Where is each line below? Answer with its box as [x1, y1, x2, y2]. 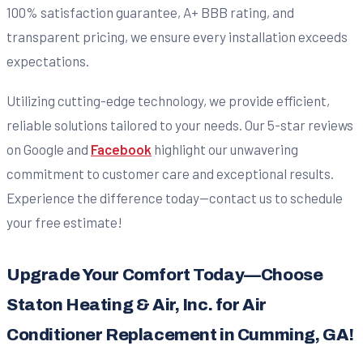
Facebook [91, 140, 152, 157]
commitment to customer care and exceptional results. [6, 164, 334, 181]
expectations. [6, 53, 89, 70]
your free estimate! [6, 213, 122, 230]
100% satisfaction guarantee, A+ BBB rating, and [6, 4, 294, 21]
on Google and [6, 140, 91, 157]
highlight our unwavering [152, 140, 298, 157]
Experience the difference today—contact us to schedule [6, 189, 343, 206]
